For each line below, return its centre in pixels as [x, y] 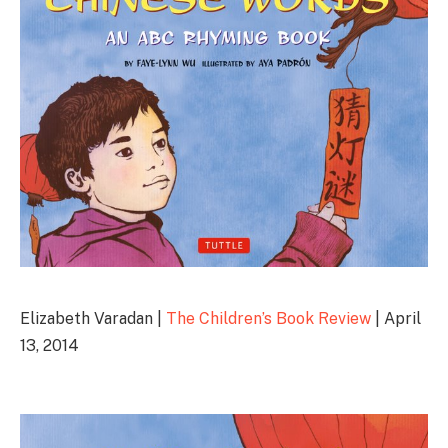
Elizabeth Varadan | [93, 319]
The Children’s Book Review [268, 319]
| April [396, 319]
